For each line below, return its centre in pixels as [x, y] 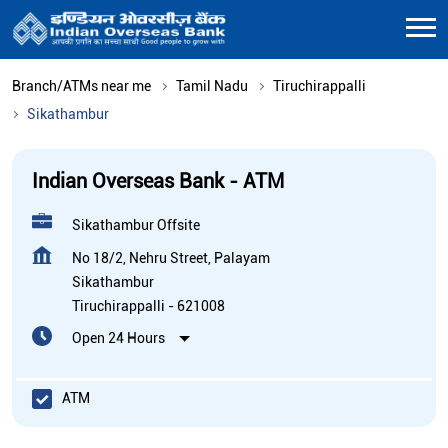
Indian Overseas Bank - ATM [158, 180]
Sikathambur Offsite [136, 224]
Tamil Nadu [212, 85]
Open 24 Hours [118, 337]
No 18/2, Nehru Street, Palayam [171, 257]
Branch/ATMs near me [81, 85]
